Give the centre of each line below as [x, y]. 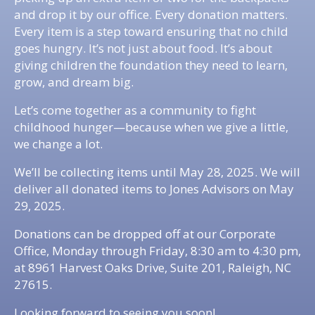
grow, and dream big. [74, 82]
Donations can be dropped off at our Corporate [145, 234]
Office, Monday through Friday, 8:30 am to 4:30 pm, [157, 251]
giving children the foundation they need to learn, [151, 65]
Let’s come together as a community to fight [135, 110]
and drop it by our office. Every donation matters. [151, 14]
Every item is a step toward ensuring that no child [151, 31]
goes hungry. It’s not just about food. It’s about [143, 48]
